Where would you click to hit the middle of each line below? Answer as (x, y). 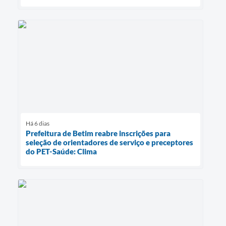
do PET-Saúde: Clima (61, 152)
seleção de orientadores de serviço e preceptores (109, 143)
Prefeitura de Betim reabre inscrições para (98, 133)
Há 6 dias (38, 124)
